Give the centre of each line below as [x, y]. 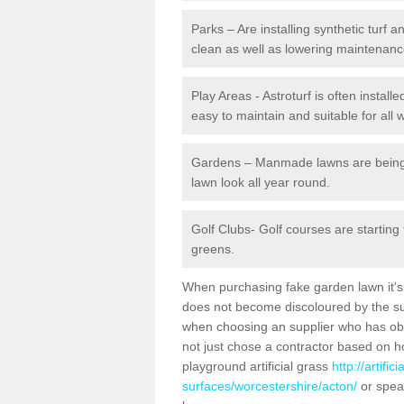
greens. [213, 249]
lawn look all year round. [261, 182]
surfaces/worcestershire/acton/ [270, 386]
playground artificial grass [257, 366]
